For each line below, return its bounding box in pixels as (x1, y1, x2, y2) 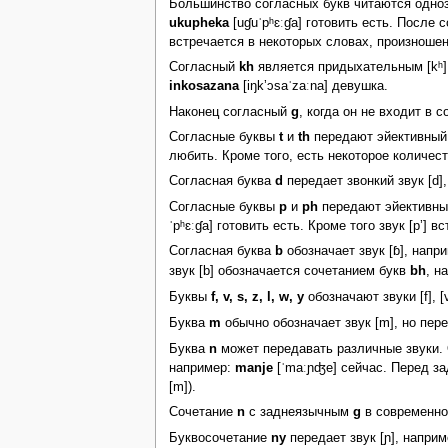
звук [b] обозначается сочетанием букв (168, 264, 410, 279)
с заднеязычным (244, 404, 353, 419)
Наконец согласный (168, 104, 291, 119)
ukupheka (168, 15, 229, 30)
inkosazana (168, 79, 239, 94)
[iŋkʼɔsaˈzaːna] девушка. (238, 79, 388, 94)
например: (168, 360, 235, 375)
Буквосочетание (168, 431, 271, 446)
